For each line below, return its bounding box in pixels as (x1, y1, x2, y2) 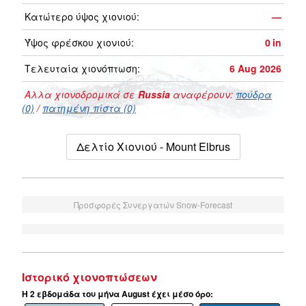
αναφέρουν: (170, 87, 236, 102)
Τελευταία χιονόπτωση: (25, 61, 140, 76)
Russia (138, 87, 170, 102)
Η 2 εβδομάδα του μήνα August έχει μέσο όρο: (22, 288, 213, 301)
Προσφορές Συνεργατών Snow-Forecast (74, 199, 232, 211)
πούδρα (236, 87, 272, 102)
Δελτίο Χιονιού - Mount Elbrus (76, 139, 230, 155)
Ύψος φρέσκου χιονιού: (25, 36, 134, 50)
